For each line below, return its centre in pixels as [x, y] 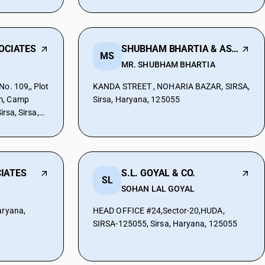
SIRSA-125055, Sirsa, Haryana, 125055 [165, 224]
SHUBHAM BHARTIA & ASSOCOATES [235, 49]
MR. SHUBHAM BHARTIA [168, 64]
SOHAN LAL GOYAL [158, 189]
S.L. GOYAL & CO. [159, 173]
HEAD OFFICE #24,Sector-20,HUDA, [159, 211]
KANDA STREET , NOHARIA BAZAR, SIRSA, [172, 86]
